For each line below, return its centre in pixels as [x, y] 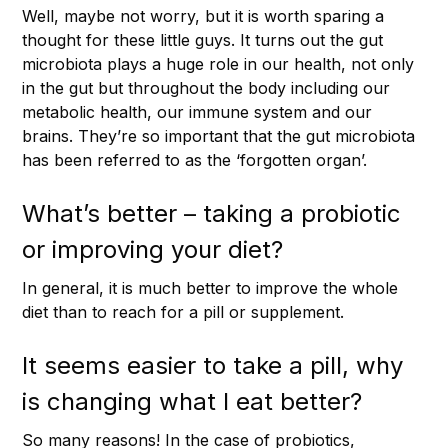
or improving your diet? [152, 249]
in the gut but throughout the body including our [206, 87]
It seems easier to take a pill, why [212, 365]
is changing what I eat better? [192, 401]
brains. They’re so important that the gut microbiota [218, 135]
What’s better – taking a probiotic [211, 213]
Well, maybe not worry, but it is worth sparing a [203, 15]
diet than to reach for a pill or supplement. [183, 311]
